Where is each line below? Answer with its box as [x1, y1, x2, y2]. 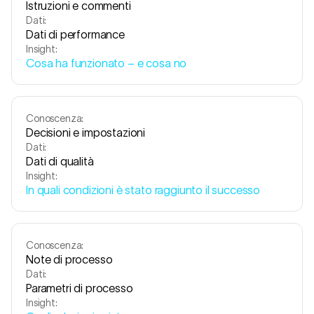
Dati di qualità [26, 155, 94, 168]
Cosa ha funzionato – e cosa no [26, 57, 187, 69]
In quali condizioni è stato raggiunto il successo [26, 184, 261, 196]
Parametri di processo [26, 282, 133, 294]
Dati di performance [26, 28, 125, 41]
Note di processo [26, 253, 113, 266]
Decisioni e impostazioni [26, 126, 146, 139]
